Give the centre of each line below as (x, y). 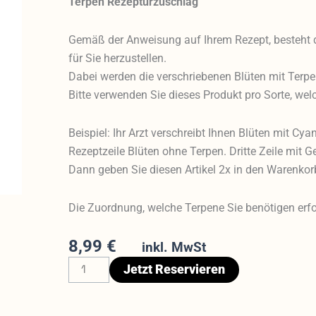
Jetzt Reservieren (175, 269)
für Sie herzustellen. (118, 58)
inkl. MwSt (174, 247)
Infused (87, 283)
